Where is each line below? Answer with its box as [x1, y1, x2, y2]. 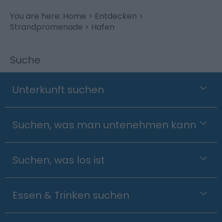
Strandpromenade [10, 21, 83, 33]
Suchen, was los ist [12, 153, 105, 167]
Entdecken [95, 10, 137, 22]
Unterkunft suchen [12, 82, 104, 97]
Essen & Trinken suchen [12, 188, 129, 202]
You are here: [10, 10, 63, 22]
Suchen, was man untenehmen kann [12, 117, 196, 132]
